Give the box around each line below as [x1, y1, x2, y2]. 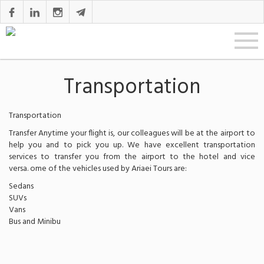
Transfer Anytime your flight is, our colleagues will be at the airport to [9, 127, 255, 140]
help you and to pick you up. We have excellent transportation [9, 138, 255, 152]
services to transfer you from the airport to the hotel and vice [9, 150, 255, 164]
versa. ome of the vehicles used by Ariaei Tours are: [9, 162, 187, 176]
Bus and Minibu [9, 215, 61, 229]
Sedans [9, 180, 34, 193]
